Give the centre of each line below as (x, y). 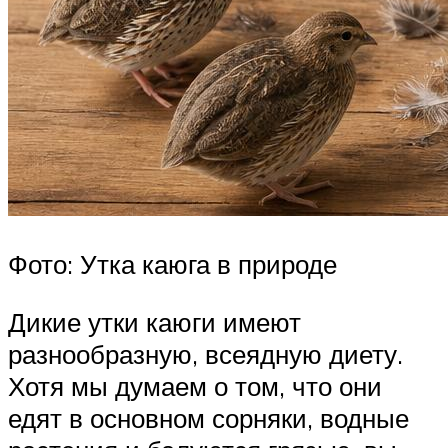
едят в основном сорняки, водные (208, 417)
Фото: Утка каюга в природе (172, 264)
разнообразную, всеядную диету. (205, 353)
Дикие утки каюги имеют (154, 321)
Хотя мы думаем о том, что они (195, 385)
